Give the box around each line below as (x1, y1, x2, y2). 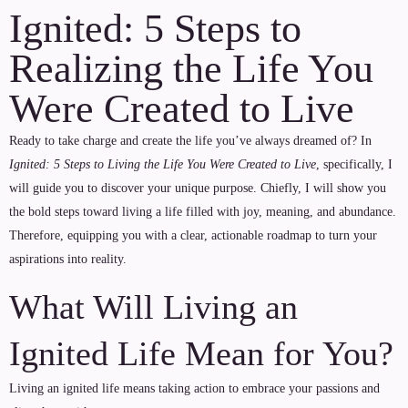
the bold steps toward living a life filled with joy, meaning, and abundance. (9, 205, 396, 219)
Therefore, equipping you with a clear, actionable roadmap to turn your (9, 229, 377, 242)
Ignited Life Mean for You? (9, 334, 393, 372)
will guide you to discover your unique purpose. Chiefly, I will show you (9, 181, 386, 195)
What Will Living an (9, 288, 298, 326)
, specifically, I (316, 158, 393, 171)
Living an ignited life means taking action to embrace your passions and (9, 382, 380, 395)
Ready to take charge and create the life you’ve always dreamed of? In (9, 134, 372, 148)
